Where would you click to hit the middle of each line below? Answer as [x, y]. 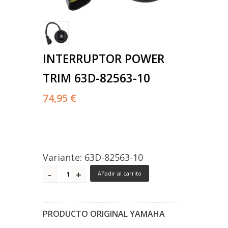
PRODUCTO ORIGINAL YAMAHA [104, 214]
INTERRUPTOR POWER [104, 59]
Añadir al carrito [120, 174]
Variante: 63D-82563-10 [93, 158]
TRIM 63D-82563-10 [96, 78]
